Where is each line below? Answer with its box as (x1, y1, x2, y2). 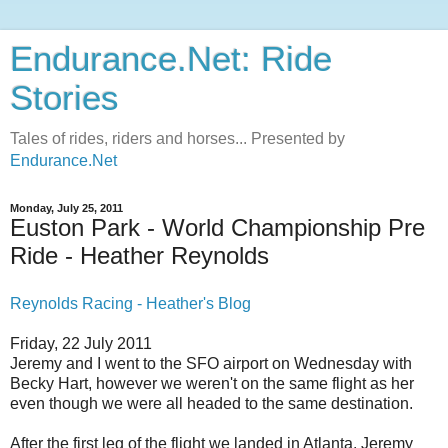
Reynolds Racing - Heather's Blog (10, 294, 251, 312)
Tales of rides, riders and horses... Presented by (10, 130, 345, 147)
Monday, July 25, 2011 (10, 202, 123, 214)
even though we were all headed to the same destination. (10, 394, 413, 412)
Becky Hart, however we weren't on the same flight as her (10, 374, 414, 392)
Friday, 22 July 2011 (10, 334, 152, 352)
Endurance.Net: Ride (10, 40, 332, 78)
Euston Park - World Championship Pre (10, 214, 425, 241)
